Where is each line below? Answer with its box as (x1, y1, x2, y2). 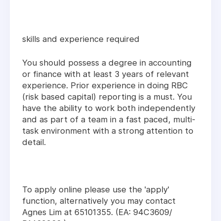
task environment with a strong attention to (22, 126, 193, 136)
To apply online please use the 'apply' (22, 184, 169, 195)
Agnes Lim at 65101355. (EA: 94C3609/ (22, 207, 172, 218)
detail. (22, 137, 46, 147)
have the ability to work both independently (22, 103, 195, 113)
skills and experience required (22, 34, 140, 44)
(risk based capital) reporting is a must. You (22, 92, 192, 102)
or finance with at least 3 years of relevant (22, 69, 189, 79)
